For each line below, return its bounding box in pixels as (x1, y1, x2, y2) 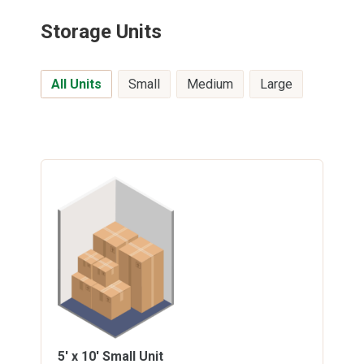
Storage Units (41, 19, 162, 43)
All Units (51, 76, 102, 92)
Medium (187, 76, 233, 92)
